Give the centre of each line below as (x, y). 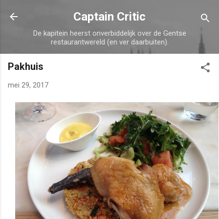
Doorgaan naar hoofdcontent (113, 12)
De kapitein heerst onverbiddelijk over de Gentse (109, 33)
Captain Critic (109, 17)
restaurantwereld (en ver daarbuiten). (109, 42)
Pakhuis (26, 66)
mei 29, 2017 (28, 85)
